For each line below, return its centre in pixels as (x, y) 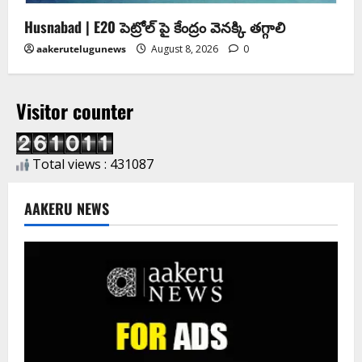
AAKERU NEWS (67, 208)
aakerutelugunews (81, 48)
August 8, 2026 (185, 48)
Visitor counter (75, 110)
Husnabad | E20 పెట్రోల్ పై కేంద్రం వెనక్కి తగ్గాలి (155, 26)
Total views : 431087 (91, 164)
